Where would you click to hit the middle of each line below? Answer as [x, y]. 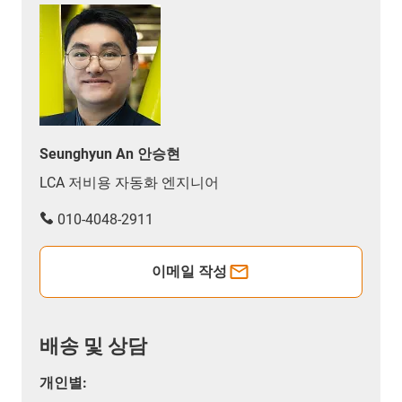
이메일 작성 [190, 271]
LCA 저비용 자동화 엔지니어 [129, 182]
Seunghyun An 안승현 [110, 153]
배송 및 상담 [93, 345]
